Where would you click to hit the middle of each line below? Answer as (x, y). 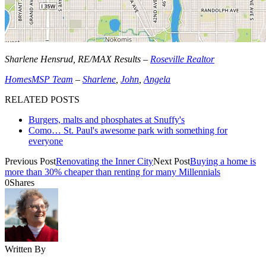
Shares (22, 182)
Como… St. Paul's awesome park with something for (128, 130)
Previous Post (30, 161)
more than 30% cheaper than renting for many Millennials (113, 172)
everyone (46, 141)
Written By (25, 249)
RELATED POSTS (42, 99)
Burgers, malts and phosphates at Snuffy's (107, 119)
